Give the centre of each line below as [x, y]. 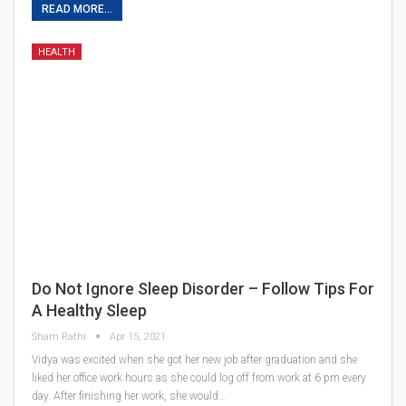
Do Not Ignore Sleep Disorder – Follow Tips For [203, 288]
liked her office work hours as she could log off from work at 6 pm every [199, 377]
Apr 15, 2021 [138, 336]
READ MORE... [77, 9]
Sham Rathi [60, 336]
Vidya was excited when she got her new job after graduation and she [194, 359]
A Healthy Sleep [89, 310]
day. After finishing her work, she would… [129, 396]
